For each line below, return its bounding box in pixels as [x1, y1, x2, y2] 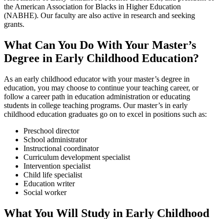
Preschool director [23, 127, 79, 135]
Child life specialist [23, 171, 82, 179]
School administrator [23, 135, 87, 144]
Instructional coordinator [23, 144, 99, 153]
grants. [4, 20, 24, 29]
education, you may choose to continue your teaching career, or [4, 84, 198, 92]
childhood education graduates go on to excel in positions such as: [4, 110, 207, 119]
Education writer [23, 179, 75, 188]
